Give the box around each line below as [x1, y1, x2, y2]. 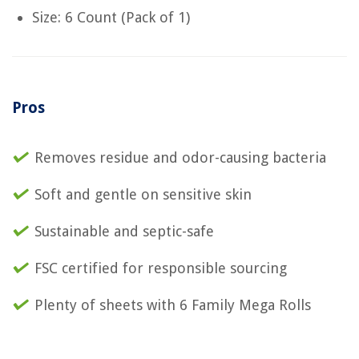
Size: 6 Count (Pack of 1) [32, 8, 190, 26]
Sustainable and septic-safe [34, 222, 214, 240]
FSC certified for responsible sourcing [34, 259, 287, 276]
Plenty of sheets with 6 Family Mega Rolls [34, 296, 311, 313]
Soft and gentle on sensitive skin [34, 185, 252, 203]
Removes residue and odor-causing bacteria [34, 148, 326, 166]
